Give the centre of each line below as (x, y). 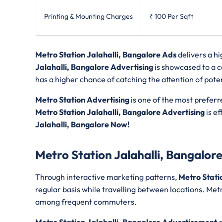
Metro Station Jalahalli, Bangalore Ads (107, 55)
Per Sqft (180, 17)
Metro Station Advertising (82, 100)
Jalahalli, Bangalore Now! (83, 125)
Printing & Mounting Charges (88, 17)
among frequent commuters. (87, 202)
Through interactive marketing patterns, (107, 177)
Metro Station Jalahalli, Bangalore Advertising (120, 112)
